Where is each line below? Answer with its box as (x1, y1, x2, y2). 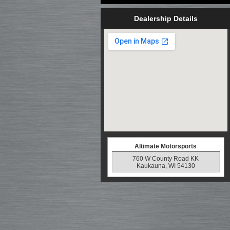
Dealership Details (133, 14, 198, 23)
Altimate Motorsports (135, 143, 197, 150)
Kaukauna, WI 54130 (136, 162, 195, 169)
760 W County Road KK (132, 155, 199, 162)
